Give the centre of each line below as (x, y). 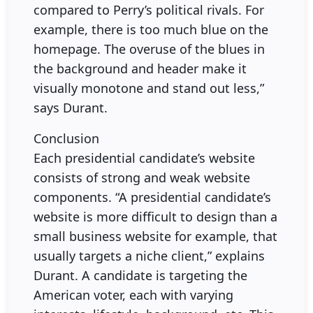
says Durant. (71, 107)
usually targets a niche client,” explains (149, 255)
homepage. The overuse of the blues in (149, 49)
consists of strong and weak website (142, 177)
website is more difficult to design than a (155, 216)
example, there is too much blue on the (151, 29)
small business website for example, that (155, 236)
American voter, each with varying (133, 294)
